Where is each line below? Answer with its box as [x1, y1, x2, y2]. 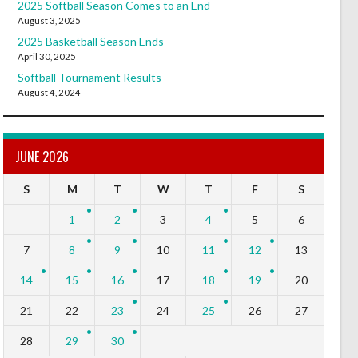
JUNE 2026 [15, 146, 69, 166]
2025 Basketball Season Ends [17, 34, 164, 48]
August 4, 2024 [17, 86, 81, 97]
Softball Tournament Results [17, 70, 161, 84]
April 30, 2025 [17, 50, 76, 62]
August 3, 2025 [17, 14, 81, 26]
